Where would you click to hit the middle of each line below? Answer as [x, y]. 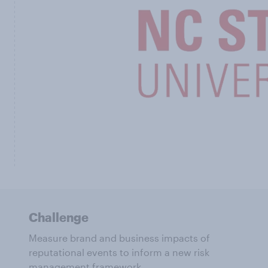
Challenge [59, 217]
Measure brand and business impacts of [119, 238]
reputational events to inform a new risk [119, 252]
